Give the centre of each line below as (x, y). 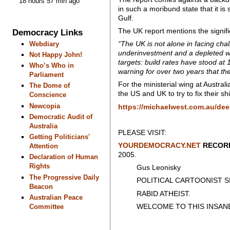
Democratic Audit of (61, 117)
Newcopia (44, 106)
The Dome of (49, 86)
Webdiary (44, 44)
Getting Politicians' (59, 137)
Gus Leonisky (149, 168)
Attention (43, 146)
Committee (46, 206)
